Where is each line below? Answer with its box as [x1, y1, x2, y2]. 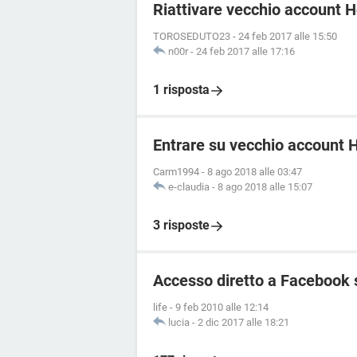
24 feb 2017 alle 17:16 [196, 45, 295, 57]
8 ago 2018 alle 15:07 [218, 181, 312, 193]
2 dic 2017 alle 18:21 [198, 316, 289, 328]
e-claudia [168, 181, 210, 193]
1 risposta [153, 82, 210, 97]
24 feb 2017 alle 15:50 [238, 30, 337, 42]
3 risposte [153, 218, 210, 233]
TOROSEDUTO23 [153, 30, 230, 42]
